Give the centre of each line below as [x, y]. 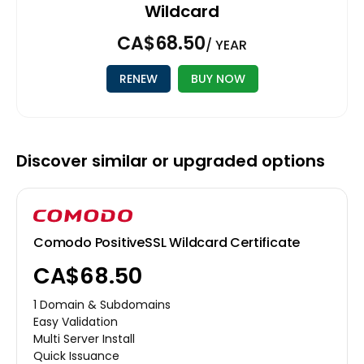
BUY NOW [218, 79]
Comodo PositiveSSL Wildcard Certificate [167, 242]
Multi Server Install [84, 338]
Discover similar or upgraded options [171, 161]
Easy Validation [76, 321]
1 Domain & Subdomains [102, 304]
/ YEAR [226, 45]
